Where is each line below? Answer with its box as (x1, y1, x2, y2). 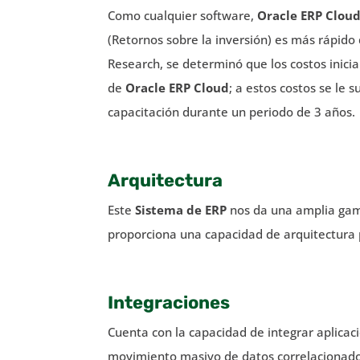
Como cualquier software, (108, 6, 258, 23)
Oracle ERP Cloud (125, 79, 230, 96)
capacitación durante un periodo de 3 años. (108, 103, 356, 120)
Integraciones (108, 291, 231, 313)
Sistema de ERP (135, 201, 227, 218)
